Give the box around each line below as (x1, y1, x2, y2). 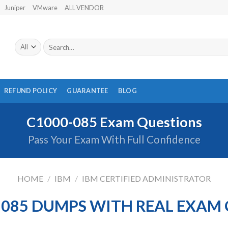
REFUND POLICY (4, 87, 58, 95)
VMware (33, 4, 58, 12)
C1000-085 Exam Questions (26, 113, 202, 130)
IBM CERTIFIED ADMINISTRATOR (81, 174, 211, 183)
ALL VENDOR (65, 4, 104, 12)
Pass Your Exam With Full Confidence (27, 133, 201, 146)
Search (43, 39, 63, 47)
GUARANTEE (67, 87, 108, 95)
